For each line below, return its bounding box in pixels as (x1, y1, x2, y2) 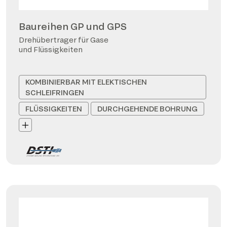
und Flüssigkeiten (19, 45, 83, 54)
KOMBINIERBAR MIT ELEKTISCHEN (25, 78, 147, 86)
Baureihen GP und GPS (19, 21, 127, 32)
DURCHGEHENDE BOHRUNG (97, 104, 198, 113)
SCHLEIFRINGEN (25, 88, 84, 97)
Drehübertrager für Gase (19, 35, 108, 44)
